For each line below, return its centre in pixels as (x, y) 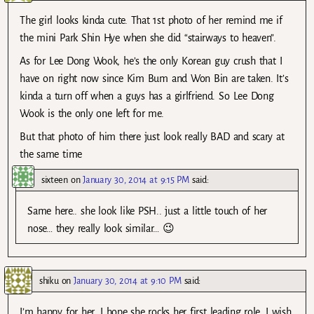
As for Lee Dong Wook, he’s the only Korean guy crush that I (151, 61)
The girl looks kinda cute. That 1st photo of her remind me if (151, 20)
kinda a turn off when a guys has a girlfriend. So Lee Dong (147, 96)
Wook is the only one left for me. (92, 113)
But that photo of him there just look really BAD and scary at (152, 136)
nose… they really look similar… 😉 (101, 228)
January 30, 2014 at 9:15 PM (136, 179)
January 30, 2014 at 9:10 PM (128, 280)
